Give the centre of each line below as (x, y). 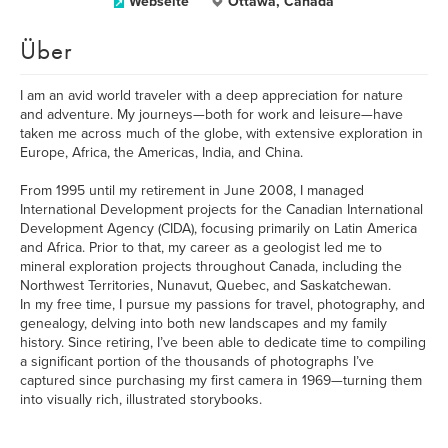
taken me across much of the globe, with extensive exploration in (221, 133)
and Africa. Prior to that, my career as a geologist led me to (201, 247)
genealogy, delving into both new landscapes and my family (203, 323)
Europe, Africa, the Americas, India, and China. (161, 152)
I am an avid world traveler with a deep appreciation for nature (211, 95)
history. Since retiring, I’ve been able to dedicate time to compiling (223, 342)
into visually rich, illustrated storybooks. (141, 399)
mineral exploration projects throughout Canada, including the (211, 266)
